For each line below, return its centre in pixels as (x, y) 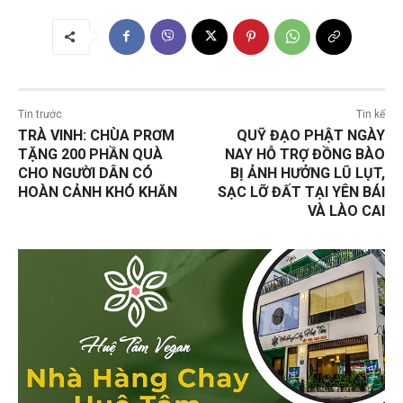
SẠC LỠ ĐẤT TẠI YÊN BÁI (301, 192)
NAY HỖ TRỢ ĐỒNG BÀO (304, 154)
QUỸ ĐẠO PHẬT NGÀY (310, 135)
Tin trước (40, 114)
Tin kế (370, 114)
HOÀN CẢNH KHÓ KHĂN (98, 192)
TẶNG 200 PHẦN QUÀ (90, 154)
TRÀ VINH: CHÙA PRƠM (96, 135)
